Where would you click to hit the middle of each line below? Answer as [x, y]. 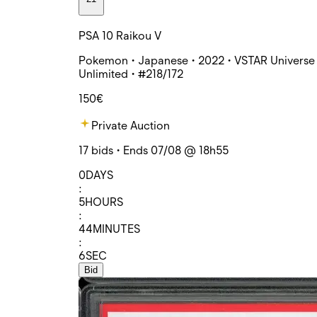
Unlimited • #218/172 [131, 74]
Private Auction [131, 126]
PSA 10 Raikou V [120, 36]
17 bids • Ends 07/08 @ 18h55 [154, 151]
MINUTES [116, 229]
